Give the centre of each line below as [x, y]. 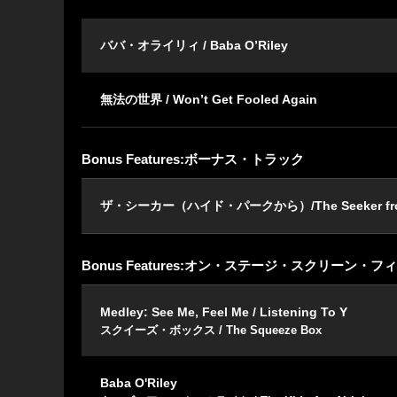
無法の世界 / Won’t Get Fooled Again [209, 100]
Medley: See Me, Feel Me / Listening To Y [224, 312]
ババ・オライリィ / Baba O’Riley [194, 46]
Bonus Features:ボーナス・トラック [193, 160]
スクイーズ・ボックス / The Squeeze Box [211, 331]
